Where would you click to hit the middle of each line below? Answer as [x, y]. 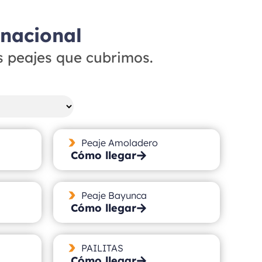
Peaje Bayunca [114, 195]
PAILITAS [102, 248]
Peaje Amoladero [119, 142]
